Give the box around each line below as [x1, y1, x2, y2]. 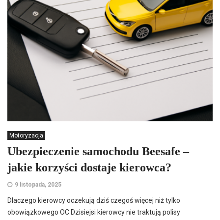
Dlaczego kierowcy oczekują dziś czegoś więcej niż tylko [7, 196, 180, 204]
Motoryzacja [9, 132, 43, 139]
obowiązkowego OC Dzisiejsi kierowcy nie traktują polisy [7, 208, 180, 216]
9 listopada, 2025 [15, 181, 61, 188]
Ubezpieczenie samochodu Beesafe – [7, 145, 189, 158]
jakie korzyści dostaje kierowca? [7, 161, 171, 174]
